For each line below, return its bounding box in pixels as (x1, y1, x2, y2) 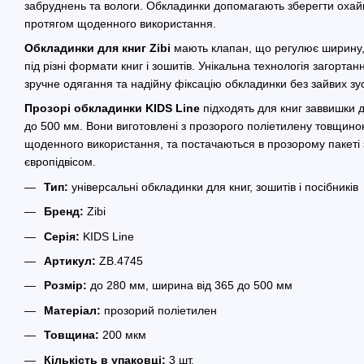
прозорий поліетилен (101, 303, 217, 317)
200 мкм (99, 328, 146, 342)
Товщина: (44, 328, 99, 342)
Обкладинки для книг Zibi (24, 41, 171, 54)
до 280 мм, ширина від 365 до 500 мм (87, 279, 292, 292)
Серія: (44, 229, 80, 243)
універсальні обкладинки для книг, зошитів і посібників (68, 180, 358, 193)
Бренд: (44, 205, 84, 219)
